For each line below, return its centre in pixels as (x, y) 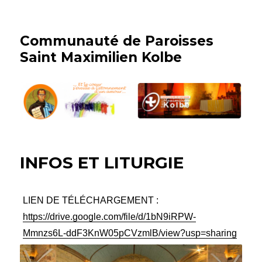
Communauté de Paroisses (117, 41)
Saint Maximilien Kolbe (101, 57)
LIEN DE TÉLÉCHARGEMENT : (91, 200)
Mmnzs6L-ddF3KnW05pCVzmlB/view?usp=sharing (130, 233)
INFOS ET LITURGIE (102, 162)
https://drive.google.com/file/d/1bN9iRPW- (110, 216)
